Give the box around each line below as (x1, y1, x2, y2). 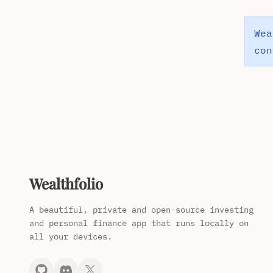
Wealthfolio (29, 174, 103, 193)
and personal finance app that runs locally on (29, 218, 249, 229)
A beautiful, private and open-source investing (29, 204, 253, 215)
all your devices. (29, 231, 112, 242)
